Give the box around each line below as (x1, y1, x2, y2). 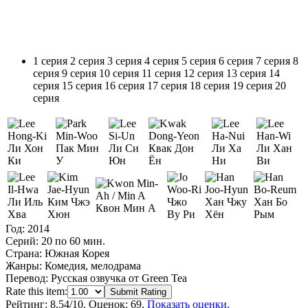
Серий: (5, 235, 38, 247)
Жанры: (5, 260, 42, 272)
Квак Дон (148, 142, 194, 154)
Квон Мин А (96, 202, 156, 214)
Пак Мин (56, 142, 99, 154)
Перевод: (5, 272, 48, 284)
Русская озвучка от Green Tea (48, 272, 187, 284)
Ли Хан (256, 142, 292, 154)
